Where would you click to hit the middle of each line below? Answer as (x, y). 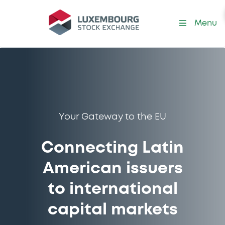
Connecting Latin (113, 148)
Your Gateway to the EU (113, 117)
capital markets (113, 210)
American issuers (113, 169)
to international (113, 190)
